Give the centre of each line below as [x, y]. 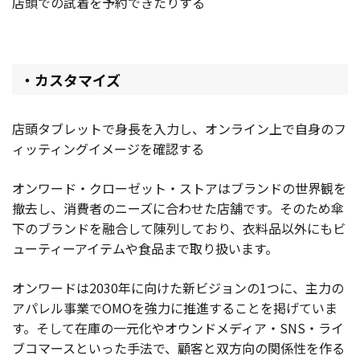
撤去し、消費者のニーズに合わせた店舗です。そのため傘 [178, 208]
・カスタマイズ [70, 79]
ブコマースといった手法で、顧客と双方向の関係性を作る [178, 348]
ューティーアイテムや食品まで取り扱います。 [145, 248]
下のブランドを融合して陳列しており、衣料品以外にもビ [179, 228]
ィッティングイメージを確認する [108, 148]
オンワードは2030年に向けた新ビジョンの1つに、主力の [178, 287]
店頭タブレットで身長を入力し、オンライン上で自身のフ [179, 128]
